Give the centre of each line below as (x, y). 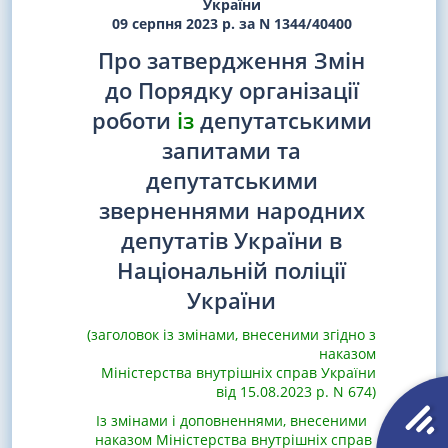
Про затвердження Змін (231, 60)
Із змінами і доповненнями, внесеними (231, 421)
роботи (134, 120)
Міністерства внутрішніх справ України (236, 373)
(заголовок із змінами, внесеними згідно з (231, 335)
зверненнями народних (231, 210)
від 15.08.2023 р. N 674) (296, 392)
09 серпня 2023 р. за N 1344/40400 (231, 23)
